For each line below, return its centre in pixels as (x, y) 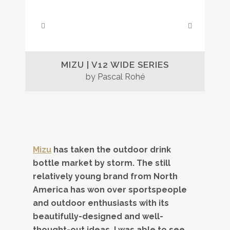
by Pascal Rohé (115, 77)
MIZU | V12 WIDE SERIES (115, 65)
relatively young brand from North (105, 176)
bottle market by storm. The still (102, 163)
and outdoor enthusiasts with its (101, 203)
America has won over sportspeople (110, 190)
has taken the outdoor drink (111, 150)
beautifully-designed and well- (98, 216)
